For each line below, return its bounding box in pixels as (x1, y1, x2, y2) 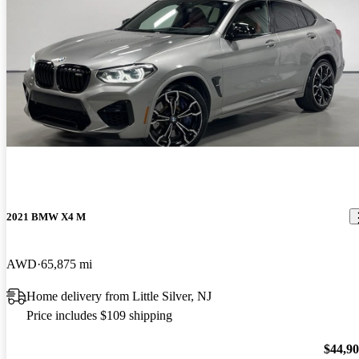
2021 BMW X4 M (6, 210, 86, 223)
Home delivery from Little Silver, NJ (26, 288, 212, 303)
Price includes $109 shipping (26, 308, 172, 322)
